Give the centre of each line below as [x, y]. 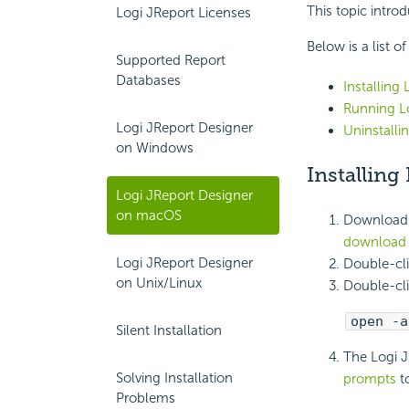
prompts [369, 379]
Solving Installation [174, 378]
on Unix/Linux [159, 283]
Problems [146, 398]
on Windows [155, 148]
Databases [148, 80]
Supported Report [171, 60]
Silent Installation [169, 330]
